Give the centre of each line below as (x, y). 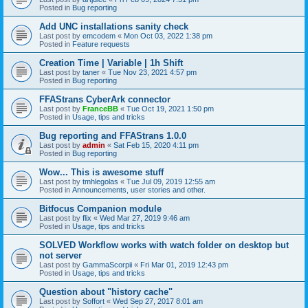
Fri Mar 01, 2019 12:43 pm (184, 264)
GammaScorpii (107, 264)
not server (60, 255)
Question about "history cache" (106, 291)
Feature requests (101, 44)
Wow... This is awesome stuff (101, 172)
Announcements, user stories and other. (139, 189)
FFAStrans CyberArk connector (105, 99)
